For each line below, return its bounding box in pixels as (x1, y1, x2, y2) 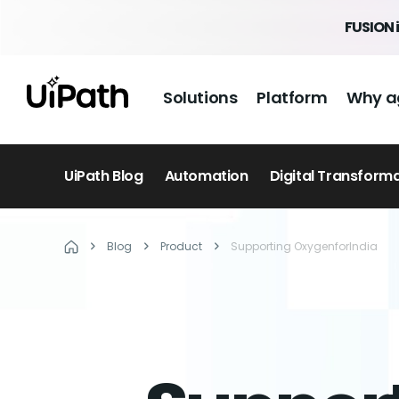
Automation (164, 166, 248, 186)
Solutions (163, 86, 238, 109)
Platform (256, 86, 328, 109)
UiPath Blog (64, 166, 143, 186)
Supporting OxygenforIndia (231, 239, 378, 254)
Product (160, 239, 202, 254)
